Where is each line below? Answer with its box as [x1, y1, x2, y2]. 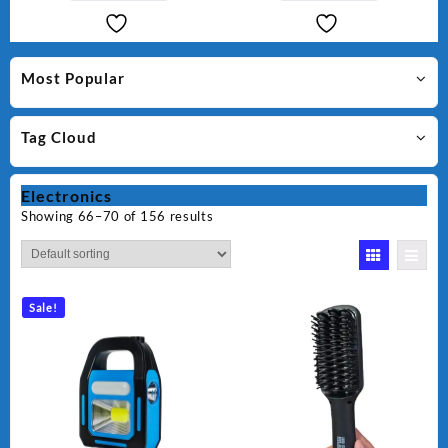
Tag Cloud [21, 127, 97, 146]
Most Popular [21, 69, 125, 88]
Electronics [21, 186, 112, 206]
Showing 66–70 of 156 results [21, 208, 214, 225]
